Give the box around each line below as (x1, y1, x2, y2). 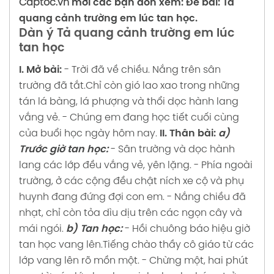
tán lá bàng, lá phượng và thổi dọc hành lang (19, 96, 239, 107)
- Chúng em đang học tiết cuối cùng (62, 112, 239, 123)
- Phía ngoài (194, 160, 253, 171)
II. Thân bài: (160, 128, 216, 139)
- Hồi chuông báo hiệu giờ (125, 223, 250, 234)
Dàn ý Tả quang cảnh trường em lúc (19, 27, 234, 40)
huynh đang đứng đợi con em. (19, 191, 165, 202)
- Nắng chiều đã (167, 191, 246, 202)
